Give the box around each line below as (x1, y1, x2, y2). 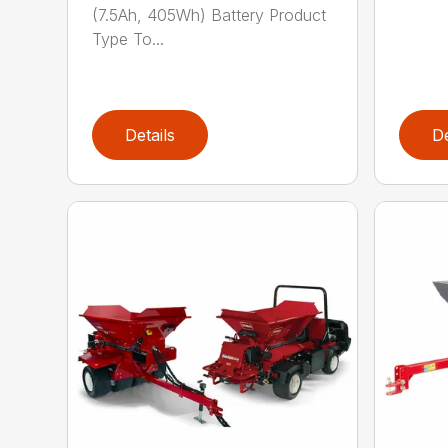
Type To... (92, 29, 165, 50)
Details (125, 124, 176, 145)
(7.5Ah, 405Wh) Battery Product (92, 5, 327, 26)
